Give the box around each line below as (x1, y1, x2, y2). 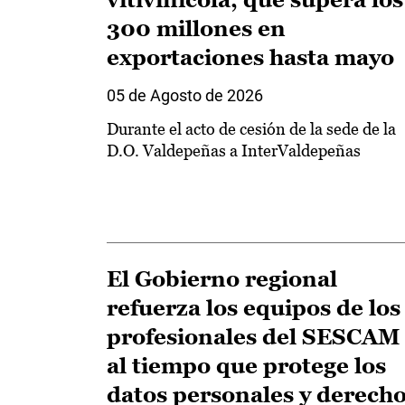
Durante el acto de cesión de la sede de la (107, 119, 396, 139)
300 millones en (107, 16, 286, 42)
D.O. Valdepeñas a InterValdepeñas (107, 141, 361, 161)
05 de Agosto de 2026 (107, 86, 263, 106)
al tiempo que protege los (107, 353, 386, 378)
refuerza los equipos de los (107, 295, 400, 320)
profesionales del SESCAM (107, 324, 400, 349)
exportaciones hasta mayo (107, 45, 394, 71)
